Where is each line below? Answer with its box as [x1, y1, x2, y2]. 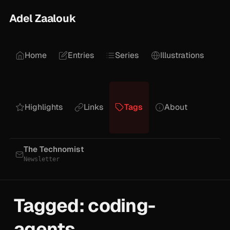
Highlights [24, 102, 63, 113]
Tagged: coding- [14, 193, 156, 218]
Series [115, 50, 139, 61]
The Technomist [23, 144, 84, 155]
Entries [68, 50, 94, 61]
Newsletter [23, 155, 60, 163]
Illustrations [160, 50, 204, 61]
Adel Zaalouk [9, 11, 76, 25]
